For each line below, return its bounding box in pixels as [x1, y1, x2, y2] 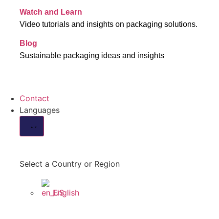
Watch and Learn [20, 7, 82, 16]
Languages [20, 105, 60, 115]
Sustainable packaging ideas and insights [20, 51, 164, 60]
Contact [20, 93, 49, 104]
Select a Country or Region [20, 159, 120, 169]
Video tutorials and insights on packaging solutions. [20, 20, 197, 28]
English [53, 188, 79, 198]
